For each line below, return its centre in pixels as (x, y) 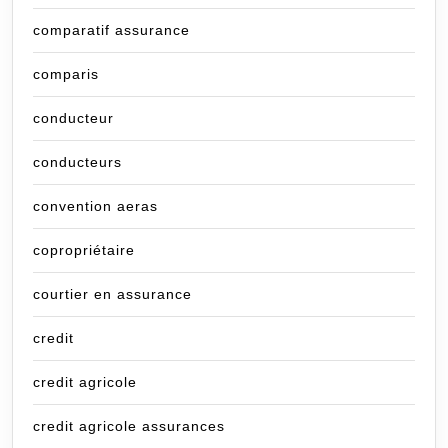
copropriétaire (84, 250)
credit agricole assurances (129, 426)
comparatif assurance (111, 30)
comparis (66, 74)
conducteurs (77, 162)
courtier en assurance (112, 294)
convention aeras (95, 206)
